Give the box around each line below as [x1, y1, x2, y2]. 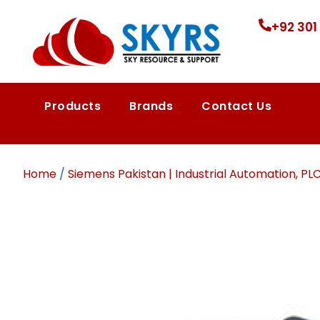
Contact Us [201, 97, 271, 114]
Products [44, 97, 101, 114]
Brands [129, 97, 173, 114]
